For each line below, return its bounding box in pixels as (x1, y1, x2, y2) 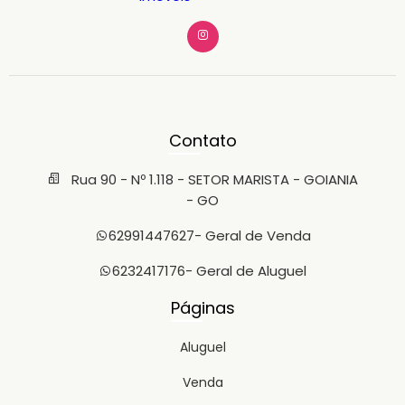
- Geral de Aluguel (185, 261, 306, 280)
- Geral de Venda (193, 226, 311, 245)
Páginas (170, 297, 235, 319)
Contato (168, 129, 237, 152)
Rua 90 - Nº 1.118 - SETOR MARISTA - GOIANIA (68, 170, 358, 189)
